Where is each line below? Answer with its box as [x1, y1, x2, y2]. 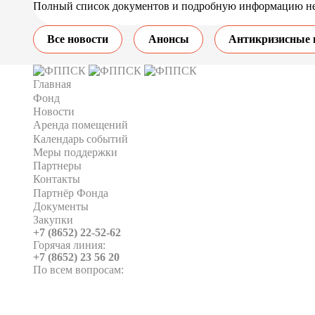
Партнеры [33, 160, 82, 172]
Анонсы [148, 33, 189, 46]
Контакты [33, 173, 81, 186]
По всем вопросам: [33, 264, 124, 276]
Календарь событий [33, 132, 129, 145]
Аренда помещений [33, 119, 129, 131]
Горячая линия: [33, 239, 106, 252]
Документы [33, 200, 89, 213]
